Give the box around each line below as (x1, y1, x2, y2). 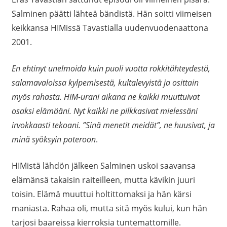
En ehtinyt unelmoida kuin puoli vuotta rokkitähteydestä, (11, 63, 210, 74)
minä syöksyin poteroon (11, 134, 96, 145)
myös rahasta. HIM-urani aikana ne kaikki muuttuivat (11, 91, 200, 103)
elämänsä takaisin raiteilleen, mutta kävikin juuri (11, 174, 195, 186)
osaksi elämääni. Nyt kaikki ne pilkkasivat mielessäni (11, 105, 198, 117)
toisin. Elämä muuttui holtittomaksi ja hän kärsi (11, 188, 192, 200)
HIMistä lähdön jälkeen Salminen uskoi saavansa (11, 160, 196, 172)
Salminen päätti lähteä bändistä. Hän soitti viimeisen (11, 8, 212, 20)
